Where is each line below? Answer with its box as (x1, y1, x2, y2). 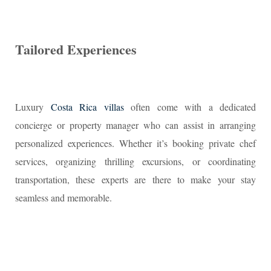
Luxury (15, 100, 51, 113)
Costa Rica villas (50, 100, 124, 113)
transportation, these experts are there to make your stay (15, 173, 256, 186)
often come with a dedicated (123, 100, 256, 113)
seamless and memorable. (15, 191, 112, 204)
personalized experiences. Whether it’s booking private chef (15, 137, 256, 149)
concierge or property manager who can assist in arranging (15, 119, 256, 131)
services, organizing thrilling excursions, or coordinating (15, 155, 256, 168)
